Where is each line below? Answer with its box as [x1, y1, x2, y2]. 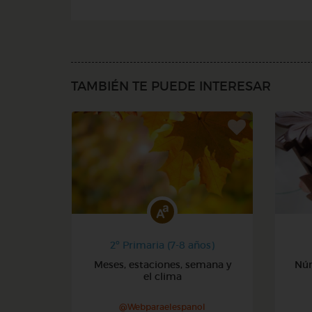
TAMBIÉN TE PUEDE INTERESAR [71, 79, 271, 94]
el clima [143, 270, 182, 283]
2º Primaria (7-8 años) [110, 238, 215, 251]
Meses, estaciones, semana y [93, 258, 231, 271]
